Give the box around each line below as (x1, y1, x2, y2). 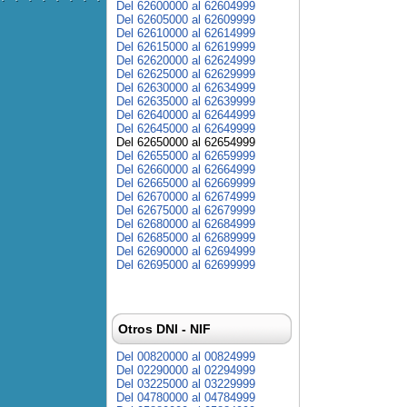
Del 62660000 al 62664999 (116, 163, 255, 176)
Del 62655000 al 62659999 (116, 149, 255, 163)
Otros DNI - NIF (118, 322, 211, 336)
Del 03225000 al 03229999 (116, 377, 255, 391)
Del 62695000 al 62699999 (116, 258, 255, 272)
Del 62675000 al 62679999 (116, 203, 255, 217)
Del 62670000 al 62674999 (116, 190, 255, 203)
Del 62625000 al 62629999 (116, 67, 255, 81)
